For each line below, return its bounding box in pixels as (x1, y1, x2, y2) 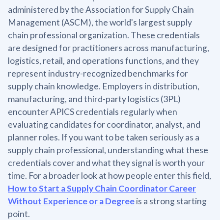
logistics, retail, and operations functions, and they (8, 55, 199, 66)
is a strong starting (135, 195, 207, 206)
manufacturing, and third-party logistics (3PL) (8, 93, 181, 104)
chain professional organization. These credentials (8, 29, 200, 40)
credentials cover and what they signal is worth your (8, 157, 205, 168)
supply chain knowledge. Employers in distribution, (8, 81, 199, 91)
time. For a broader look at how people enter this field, (8, 170, 211, 181)
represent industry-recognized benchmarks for (8, 68, 188, 79)
